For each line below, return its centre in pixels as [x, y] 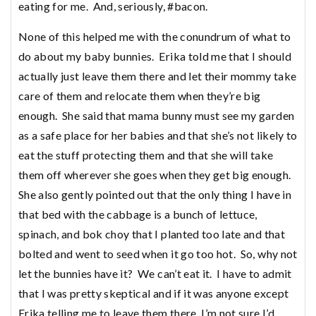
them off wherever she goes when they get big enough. [156, 174]
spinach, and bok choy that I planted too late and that [152, 233]
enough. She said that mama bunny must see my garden [157, 115]
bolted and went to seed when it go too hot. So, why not [158, 253]
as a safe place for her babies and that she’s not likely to [158, 135]
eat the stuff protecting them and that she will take [146, 154]
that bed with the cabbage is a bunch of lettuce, [138, 214]
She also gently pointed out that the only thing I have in [155, 194]
